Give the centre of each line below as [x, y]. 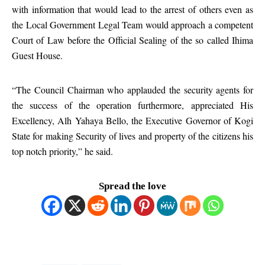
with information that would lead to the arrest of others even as [132, 9]
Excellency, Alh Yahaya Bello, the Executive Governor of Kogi [132, 120]
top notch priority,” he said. [62, 151]
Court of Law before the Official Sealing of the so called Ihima [132, 40]
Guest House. [37, 55]
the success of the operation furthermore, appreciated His [132, 105]
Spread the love [132, 186]
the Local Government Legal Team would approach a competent [132, 25]
